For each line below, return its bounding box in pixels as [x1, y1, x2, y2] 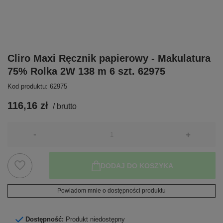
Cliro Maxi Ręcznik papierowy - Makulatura [7, 53, 211, 64]
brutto [57, 102, 77, 111]
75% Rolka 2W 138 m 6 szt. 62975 [7, 66, 165, 77]
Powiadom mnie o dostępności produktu [57, 187, 166, 195]
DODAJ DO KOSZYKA [100, 161, 173, 170]
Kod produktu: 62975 [7, 83, 67, 91]
